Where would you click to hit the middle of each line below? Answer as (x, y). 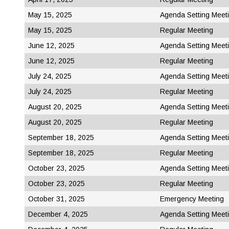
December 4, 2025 (58, 214)
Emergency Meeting (192, 199)
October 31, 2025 (56, 199)
